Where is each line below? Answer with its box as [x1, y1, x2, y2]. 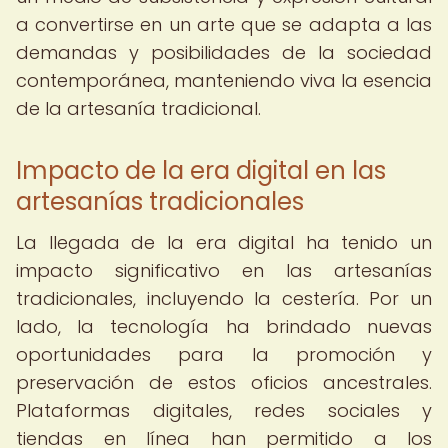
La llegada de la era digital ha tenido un [16, 230, 432, 255]
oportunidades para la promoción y [16, 342, 432, 367]
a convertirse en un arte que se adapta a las [16, 12, 432, 37]
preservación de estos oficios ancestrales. [16, 370, 432, 395]
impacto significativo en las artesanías [16, 258, 432, 283]
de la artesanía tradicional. [16, 96, 261, 121]
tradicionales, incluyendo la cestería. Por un [16, 286, 432, 311]
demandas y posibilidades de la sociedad [16, 40, 432, 65]
